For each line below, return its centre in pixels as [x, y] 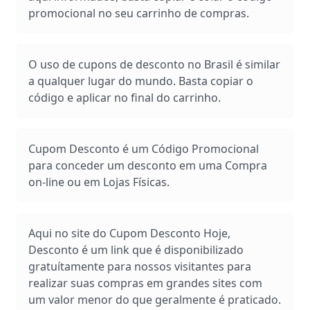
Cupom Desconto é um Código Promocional [144, 148]
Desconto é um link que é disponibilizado [136, 249]
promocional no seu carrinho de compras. [139, 13]
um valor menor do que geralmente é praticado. [155, 299]
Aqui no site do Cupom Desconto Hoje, [129, 233]
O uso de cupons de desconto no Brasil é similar [154, 64]
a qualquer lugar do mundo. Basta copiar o [141, 81]
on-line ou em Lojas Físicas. [99, 182]
